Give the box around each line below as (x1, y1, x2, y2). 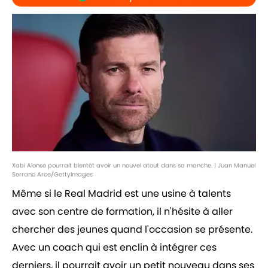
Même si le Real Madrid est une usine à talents (12, 187, 231, 201)
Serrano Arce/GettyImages (12, 170, 93, 179)
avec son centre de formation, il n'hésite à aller (12, 205, 233, 219)
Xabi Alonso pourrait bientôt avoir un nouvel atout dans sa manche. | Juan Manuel (12, 161, 255, 170)
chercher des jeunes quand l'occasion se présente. (12, 223, 252, 237)
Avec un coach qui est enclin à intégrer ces (12, 240, 217, 255)
